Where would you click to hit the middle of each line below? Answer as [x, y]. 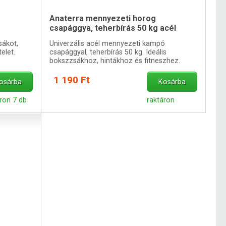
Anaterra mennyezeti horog [103, 18]
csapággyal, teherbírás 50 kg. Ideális [108, 52]
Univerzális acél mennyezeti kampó [107, 43]
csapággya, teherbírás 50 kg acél [113, 28]
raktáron [161, 100]
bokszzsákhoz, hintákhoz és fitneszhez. [115, 61]
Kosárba [172, 82]
